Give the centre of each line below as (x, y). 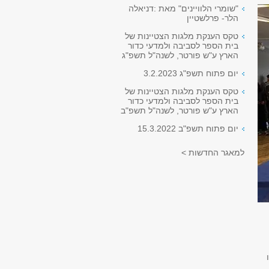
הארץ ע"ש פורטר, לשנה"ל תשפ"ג (180, 55)
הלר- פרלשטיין (213, 18)
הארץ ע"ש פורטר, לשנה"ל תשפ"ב (180, 110)
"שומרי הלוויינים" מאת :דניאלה (183, 8)
